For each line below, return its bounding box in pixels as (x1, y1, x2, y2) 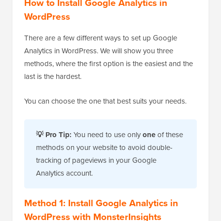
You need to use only (72, 129, 143, 140)
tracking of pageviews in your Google (36, 154, 156, 166)
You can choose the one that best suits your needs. (24, 95, 186, 107)
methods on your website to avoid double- (36, 142, 173, 153)
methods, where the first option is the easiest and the (24, 58, 193, 69)
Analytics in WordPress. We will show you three (24, 45, 173, 56)
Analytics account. (36, 167, 93, 179)
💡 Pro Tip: (36, 129, 72, 140)
